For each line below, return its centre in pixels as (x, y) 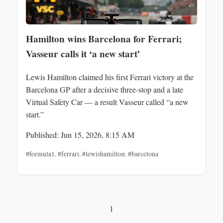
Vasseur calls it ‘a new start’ (83, 54)
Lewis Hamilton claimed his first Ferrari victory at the (110, 77)
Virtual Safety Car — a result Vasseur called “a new (107, 102)
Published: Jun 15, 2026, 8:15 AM (80, 135)
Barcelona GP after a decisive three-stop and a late (105, 90)
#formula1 (40, 154)
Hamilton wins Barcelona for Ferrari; (104, 39)
